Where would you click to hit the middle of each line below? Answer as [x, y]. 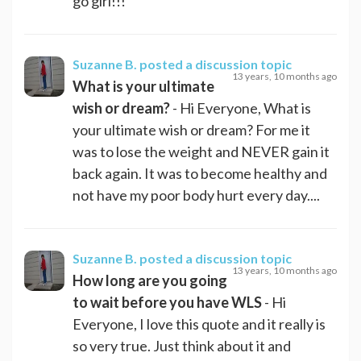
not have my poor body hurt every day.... [196, 195]
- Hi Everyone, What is [241, 108]
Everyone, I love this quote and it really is [199, 324]
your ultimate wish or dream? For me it [191, 129]
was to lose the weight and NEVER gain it [201, 151]
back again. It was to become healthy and [200, 173]
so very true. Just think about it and [182, 345]
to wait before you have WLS [167, 302]
